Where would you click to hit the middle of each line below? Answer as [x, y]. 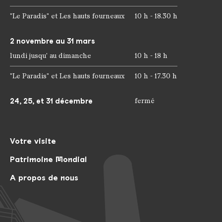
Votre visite [33, 141]
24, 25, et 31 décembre [51, 101]
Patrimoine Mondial [48, 160]
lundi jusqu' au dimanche [51, 56]
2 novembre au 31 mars [53, 41]
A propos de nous [44, 178]
